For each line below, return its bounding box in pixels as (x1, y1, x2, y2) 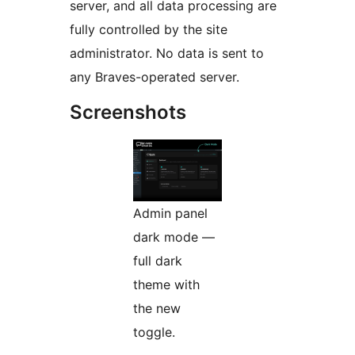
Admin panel (133, 204, 208, 221)
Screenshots (70, 100, 186, 124)
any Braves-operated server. (70, 68, 239, 85)
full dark (133, 252, 182, 269)
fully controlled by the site (70, 21, 227, 37)
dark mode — (133, 228, 215, 245)
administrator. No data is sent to (70, 44, 264, 61)
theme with (133, 276, 200, 292)
